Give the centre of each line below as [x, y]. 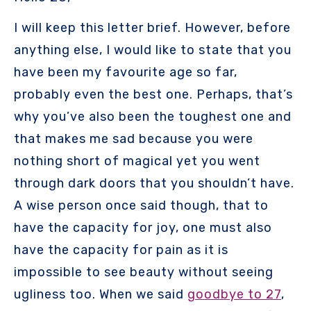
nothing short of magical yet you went [137, 161]
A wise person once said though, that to [141, 206]
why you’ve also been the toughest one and [153, 117]
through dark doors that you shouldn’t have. [154, 184]
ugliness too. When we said [101, 295]
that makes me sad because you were [134, 139]
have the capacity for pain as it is [121, 250]
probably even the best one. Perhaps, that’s [153, 95]
